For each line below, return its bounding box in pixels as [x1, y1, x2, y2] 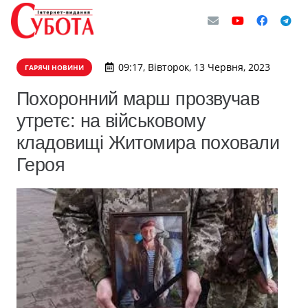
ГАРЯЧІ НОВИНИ [25, 63, 84, 72]
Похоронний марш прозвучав [16, 88, 260, 109]
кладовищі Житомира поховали [16, 132, 280, 153]
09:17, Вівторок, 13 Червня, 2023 [118, 60, 270, 74]
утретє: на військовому [16, 110, 206, 131]
